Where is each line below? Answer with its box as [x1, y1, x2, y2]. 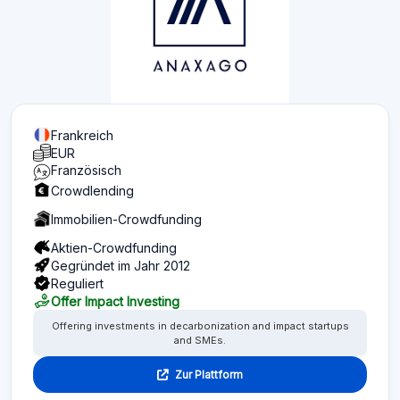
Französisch [51, 162, 121, 178]
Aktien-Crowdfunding [51, 239, 177, 255]
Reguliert [51, 275, 104, 291]
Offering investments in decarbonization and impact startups [51, 320, 349, 332]
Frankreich [51, 127, 113, 143]
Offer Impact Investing [51, 293, 179, 309]
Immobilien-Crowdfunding [51, 211, 202, 227]
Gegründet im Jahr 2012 [51, 257, 190, 273]
